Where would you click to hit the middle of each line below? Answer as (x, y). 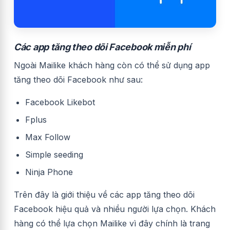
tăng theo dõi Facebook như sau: (78, 80)
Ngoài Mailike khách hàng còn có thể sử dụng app (112, 65)
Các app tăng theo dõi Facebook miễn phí (102, 47)
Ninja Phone (49, 172)
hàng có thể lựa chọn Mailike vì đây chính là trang (112, 224)
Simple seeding (54, 155)
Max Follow (48, 137)
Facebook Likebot (60, 102)
